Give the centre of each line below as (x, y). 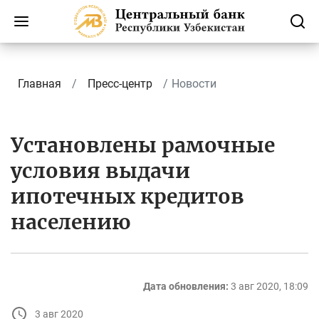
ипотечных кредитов (127, 197)
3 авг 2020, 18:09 (270, 287)
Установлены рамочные (143, 145)
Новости (194, 84)
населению (70, 222)
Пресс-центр (120, 84)
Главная (40, 84)
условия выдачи (100, 171)
